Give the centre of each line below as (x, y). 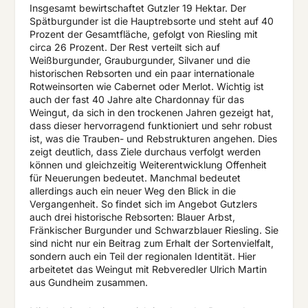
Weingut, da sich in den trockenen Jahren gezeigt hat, (151, 113)
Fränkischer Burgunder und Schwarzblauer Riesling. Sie (154, 230)
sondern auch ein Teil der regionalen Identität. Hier (142, 256)
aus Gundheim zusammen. (88, 283)
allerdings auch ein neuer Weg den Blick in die (132, 191)
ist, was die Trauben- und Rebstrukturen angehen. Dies (153, 139)
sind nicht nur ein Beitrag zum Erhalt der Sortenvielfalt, (151, 243)
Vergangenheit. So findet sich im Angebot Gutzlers (143, 204)
